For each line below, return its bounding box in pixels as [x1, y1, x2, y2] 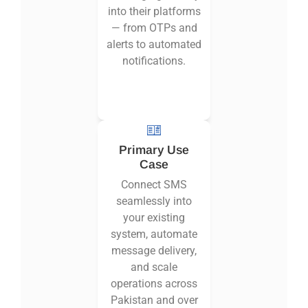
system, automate [111, 228, 197, 241]
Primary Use [119, 143, 189, 157]
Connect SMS [121, 178, 187, 192]
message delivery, [111, 244, 197, 258]
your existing [123, 211, 185, 225]
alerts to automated [107, 38, 201, 52]
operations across [111, 277, 197, 291]
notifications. [122, 54, 186, 68]
